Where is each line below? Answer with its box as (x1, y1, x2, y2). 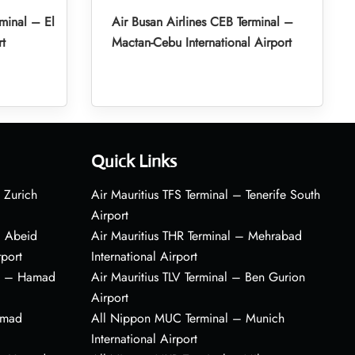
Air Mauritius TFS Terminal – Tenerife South (90, 185, 320, 204)
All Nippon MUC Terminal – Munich (90, 308, 284, 327)
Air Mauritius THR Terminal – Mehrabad (90, 226, 302, 245)
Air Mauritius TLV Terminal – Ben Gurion (90, 267, 305, 286)
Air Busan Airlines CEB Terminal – (111, 12, 293, 31)
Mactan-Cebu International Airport (111, 32, 292, 52)
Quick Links (90, 150, 177, 172)
